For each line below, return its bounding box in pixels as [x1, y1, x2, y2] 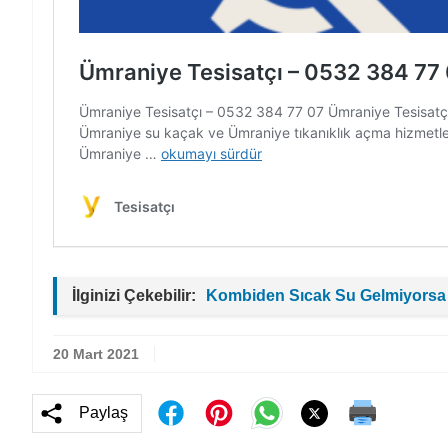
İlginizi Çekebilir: [72, 287, 196, 304]
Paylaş [79, 404, 128, 421]
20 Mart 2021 [53, 346, 139, 362]
